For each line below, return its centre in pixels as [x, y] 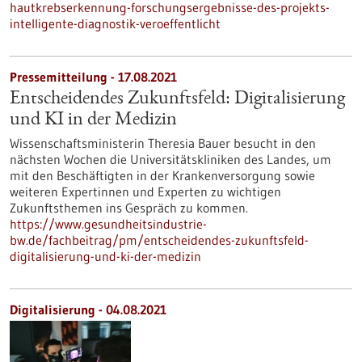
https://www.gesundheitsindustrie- [108, 224]
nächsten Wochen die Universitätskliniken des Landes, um [170, 159]
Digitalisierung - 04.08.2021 [88, 309]
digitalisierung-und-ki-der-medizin [105, 256]
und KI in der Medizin [93, 120]
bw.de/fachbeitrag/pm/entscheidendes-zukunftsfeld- [159, 240]
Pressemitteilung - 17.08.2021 [93, 77]
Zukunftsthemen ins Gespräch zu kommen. [129, 208]
